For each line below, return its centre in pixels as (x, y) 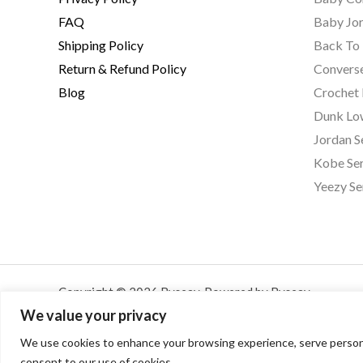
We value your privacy (94, 315)
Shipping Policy (101, 45)
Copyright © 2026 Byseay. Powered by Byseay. (185, 291)
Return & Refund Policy (122, 68)
